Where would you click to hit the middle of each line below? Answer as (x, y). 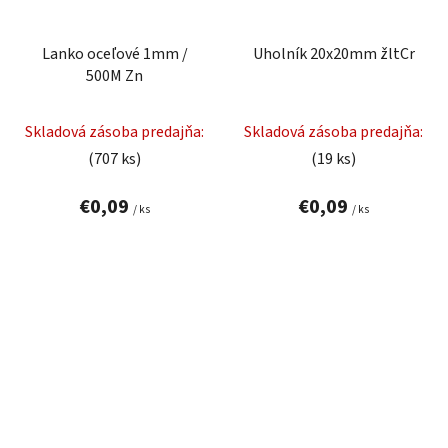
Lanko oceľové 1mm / (114, 53)
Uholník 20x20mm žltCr (333, 53)
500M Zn (114, 75)
